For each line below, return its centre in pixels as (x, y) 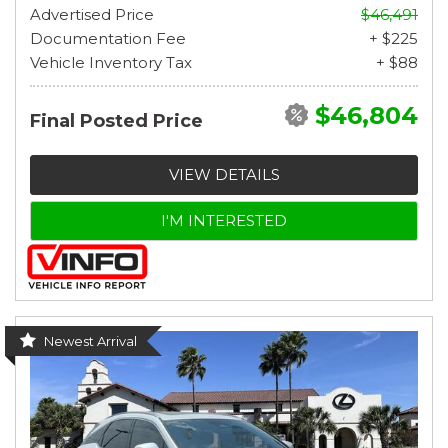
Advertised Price (92, 14)
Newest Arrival (90, 340)
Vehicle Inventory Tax (111, 62)
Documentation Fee (108, 38)
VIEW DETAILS (224, 174)
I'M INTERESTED (224, 220)
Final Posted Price (116, 120)
